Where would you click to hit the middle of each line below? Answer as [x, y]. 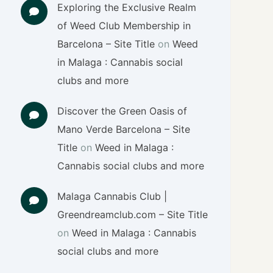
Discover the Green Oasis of [122, 111]
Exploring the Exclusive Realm [127, 7]
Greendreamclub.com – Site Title [133, 214]
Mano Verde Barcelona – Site [124, 129]
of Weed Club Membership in [124, 26]
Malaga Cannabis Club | [112, 196]
